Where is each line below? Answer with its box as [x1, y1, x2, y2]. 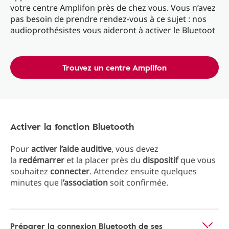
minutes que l [10, 177, 63, 188]
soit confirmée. [108, 177, 168, 188]
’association [63, 177, 108, 188]
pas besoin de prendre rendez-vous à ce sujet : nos [10, 13, 207, 25]
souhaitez [10, 166, 50, 177]
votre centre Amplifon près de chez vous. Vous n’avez [10, 2, 216, 13]
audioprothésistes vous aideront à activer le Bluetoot [10, 25, 215, 36]
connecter [50, 166, 89, 177]
